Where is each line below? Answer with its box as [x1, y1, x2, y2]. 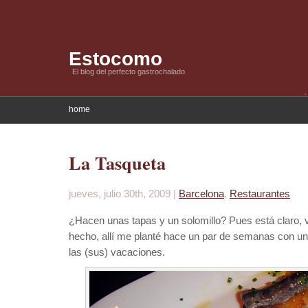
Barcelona [179, 188, 224, 199]
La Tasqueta [69, 150, 166, 176]
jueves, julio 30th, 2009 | [69, 188, 179, 199]
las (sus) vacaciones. [69, 246, 165, 258]
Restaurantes [230, 188, 290, 199]
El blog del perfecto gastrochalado [72, 67, 185, 76]
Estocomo [69, 48, 162, 69]
